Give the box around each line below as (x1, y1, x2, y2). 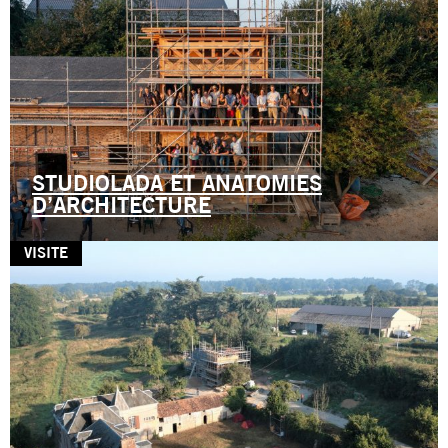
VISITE (24, 246, 68, 262)
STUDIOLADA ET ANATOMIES (32, 173, 322, 197)
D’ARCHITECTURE (32, 195, 211, 219)
